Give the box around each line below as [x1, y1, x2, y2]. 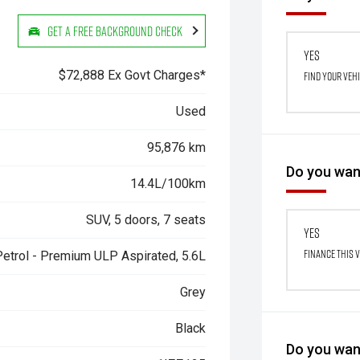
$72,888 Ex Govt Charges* [59, 67, 207, 83]
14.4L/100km [130, 176, 207, 191]
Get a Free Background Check [47, 22, 183, 39]
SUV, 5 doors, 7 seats [86, 212, 207, 227]
